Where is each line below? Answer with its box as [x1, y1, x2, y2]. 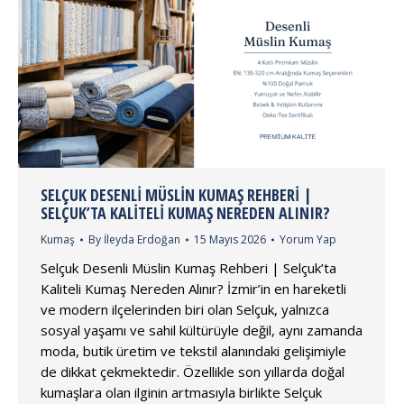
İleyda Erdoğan [104, 232, 180, 248]
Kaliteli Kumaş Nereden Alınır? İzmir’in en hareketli [41, 280, 346, 298]
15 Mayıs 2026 [194, 232, 266, 248]
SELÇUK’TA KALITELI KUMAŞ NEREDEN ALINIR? [41, 202, 330, 225]
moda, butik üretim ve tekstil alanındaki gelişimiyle [41, 342, 346, 361]
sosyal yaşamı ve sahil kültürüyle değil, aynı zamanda [41, 321, 363, 340]
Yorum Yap [280, 232, 336, 248]
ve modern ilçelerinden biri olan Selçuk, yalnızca [41, 300, 329, 319]
